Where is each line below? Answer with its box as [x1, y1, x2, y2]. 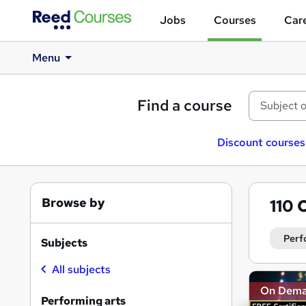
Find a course [137, 96, 232, 115]
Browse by [42, 195, 105, 210]
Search [248, 268, 305, 290]
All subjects [52, 262, 111, 277]
